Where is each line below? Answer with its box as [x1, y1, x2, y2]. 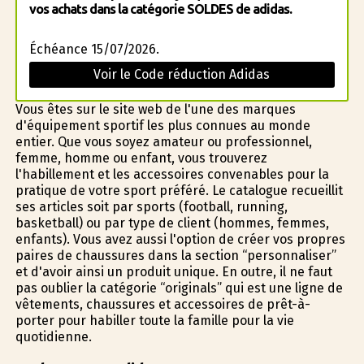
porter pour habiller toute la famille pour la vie [15, 313, 294, 328]
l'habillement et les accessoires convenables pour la [15, 167, 329, 182]
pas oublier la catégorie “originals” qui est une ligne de [15, 280, 343, 296]
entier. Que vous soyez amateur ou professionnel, [15, 134, 312, 149]
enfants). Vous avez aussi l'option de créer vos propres [15, 232, 345, 247]
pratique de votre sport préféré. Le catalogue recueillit [15, 183, 343, 198]
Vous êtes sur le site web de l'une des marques [15, 102, 296, 117]
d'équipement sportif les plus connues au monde [15, 118, 310, 133]
